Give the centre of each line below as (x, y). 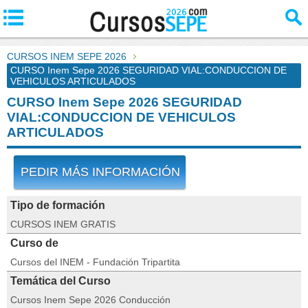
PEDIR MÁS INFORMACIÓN (100, 172)
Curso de (34, 243)
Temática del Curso (60, 281)
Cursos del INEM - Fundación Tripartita (95, 262)
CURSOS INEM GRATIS (63, 224)
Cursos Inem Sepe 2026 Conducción (90, 300)
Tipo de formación (58, 205)
